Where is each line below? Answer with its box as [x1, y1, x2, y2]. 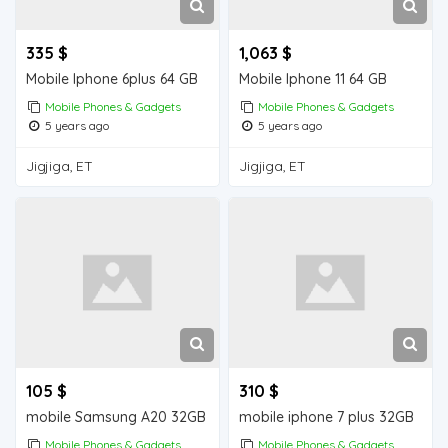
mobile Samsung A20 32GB [26, 407, 207, 426]
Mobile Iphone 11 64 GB [239, 69, 388, 88]
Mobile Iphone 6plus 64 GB [26, 69, 199, 88]
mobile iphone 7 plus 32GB [239, 407, 415, 426]
